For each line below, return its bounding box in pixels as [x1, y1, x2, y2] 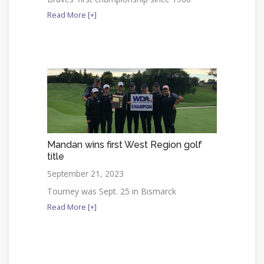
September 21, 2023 [47, 167, 124, 179]
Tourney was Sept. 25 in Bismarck [47, 185, 176, 197]
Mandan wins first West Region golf [47, 138, 202, 150]
